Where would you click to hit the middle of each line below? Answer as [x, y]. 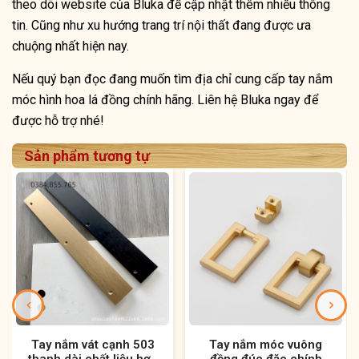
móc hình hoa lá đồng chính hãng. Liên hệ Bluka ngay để [165, 100]
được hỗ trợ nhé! [63, 121]
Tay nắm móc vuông [266, 345]
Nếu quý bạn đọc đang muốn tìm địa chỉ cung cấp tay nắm [172, 79]
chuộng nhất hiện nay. [71, 46]
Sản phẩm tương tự [87, 156]
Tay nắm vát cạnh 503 [93, 345]
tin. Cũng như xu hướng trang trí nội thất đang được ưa [161, 26]
